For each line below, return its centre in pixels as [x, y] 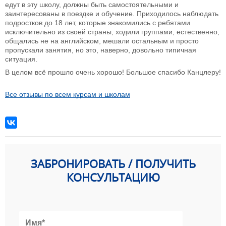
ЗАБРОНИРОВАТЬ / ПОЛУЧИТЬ [113, 164]
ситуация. [21, 59]
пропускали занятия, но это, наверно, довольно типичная [101, 50]
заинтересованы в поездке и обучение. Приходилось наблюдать [112, 14]
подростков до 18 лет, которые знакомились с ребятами [98, 23]
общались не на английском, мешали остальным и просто [102, 41]
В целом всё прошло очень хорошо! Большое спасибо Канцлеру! [113, 72]
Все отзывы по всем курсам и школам [68, 95]
